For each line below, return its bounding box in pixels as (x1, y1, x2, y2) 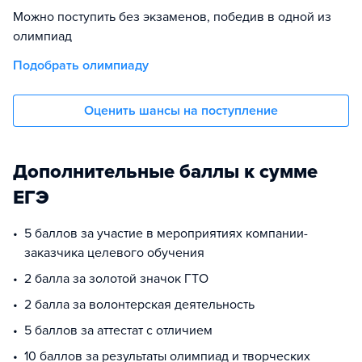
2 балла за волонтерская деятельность (24, 297, 255, 313)
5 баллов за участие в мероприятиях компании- (24, 225, 308, 242)
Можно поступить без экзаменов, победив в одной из (13, 9, 331, 25)
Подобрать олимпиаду (13, 57, 149, 74)
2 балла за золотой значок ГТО (24, 271, 208, 287)
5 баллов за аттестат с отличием (24, 322, 213, 339)
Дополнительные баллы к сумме (13, 160, 318, 183)
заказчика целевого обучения (24, 245, 204, 261)
